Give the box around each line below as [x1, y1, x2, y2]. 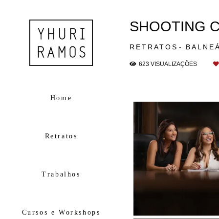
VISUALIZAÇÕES [149, 61, 198, 67]
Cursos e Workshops [22, 208, 101, 216]
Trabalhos [42, 170, 81, 178]
